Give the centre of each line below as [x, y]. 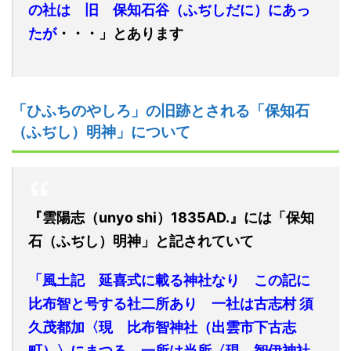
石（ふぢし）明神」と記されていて [141, 241]
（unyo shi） [128, 218]
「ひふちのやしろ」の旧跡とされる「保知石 [161, 111]
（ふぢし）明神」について [101, 132]
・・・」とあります [120, 34]
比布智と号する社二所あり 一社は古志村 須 [171, 304]
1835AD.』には [221, 218]
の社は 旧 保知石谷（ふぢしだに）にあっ [169, 10]
